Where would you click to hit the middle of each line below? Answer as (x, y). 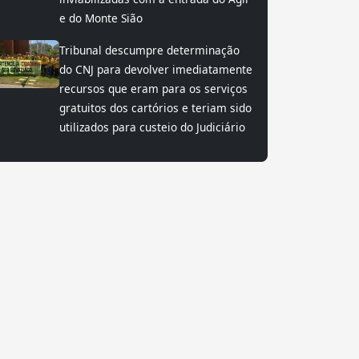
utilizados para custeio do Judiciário (152, 127)
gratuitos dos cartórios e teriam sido (155, 108)
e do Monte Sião (101, 18)
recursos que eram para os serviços (153, 89)
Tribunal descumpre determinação (149, 50)
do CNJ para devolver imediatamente (156, 69)
